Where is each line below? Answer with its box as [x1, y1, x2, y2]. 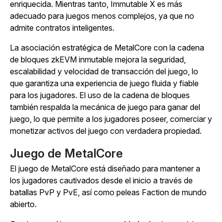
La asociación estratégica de [10, 43, 114, 53]
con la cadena [152, 43, 204, 53]
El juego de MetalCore [10, 164, 88, 174]
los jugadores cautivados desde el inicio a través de [10, 175, 193, 186]
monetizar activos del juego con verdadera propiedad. [10, 126, 202, 136]
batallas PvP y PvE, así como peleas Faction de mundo [10, 187, 207, 198]
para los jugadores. [10, 90, 77, 101]
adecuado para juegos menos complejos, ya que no [10, 11, 194, 21]
